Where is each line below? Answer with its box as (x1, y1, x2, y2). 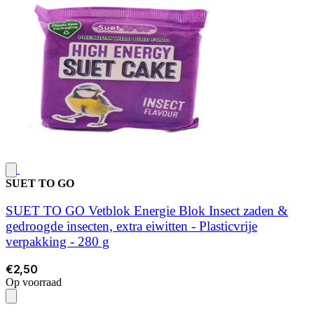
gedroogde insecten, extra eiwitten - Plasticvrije (6, 218, 257, 233)
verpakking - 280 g (6, 233, 109, 249)
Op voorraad (6, 276, 62, 289)
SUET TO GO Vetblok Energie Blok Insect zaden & (6, 203, 288, 218)
